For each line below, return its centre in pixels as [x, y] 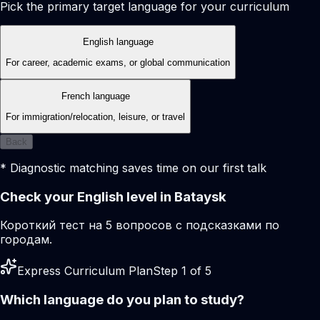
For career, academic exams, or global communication [118, 62]
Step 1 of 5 [182, 271]
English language [118, 42]
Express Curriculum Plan [85, 271]
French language [95, 96]
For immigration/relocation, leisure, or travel [95, 116]
